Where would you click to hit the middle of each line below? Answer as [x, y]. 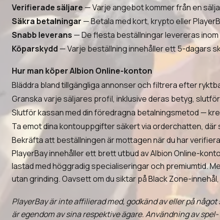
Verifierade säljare [47, 7]
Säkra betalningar [47, 21]
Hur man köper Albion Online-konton [82, 71]
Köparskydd [35, 49]
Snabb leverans [42, 35]
